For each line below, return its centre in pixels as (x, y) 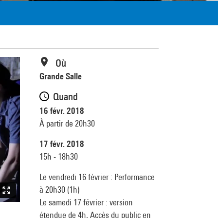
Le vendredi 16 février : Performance (97, 177)
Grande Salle (61, 76)
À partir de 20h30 (67, 123)
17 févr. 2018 (62, 144)
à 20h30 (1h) (59, 189)
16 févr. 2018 (62, 110)
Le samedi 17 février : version (86, 202)
